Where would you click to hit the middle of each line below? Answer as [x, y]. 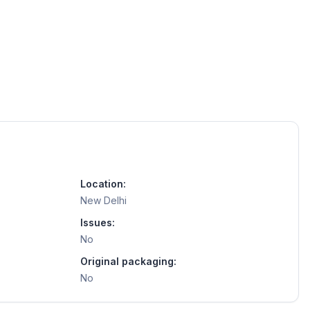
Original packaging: [128, 261]
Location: [103, 183]
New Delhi [103, 200]
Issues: [98, 222]
